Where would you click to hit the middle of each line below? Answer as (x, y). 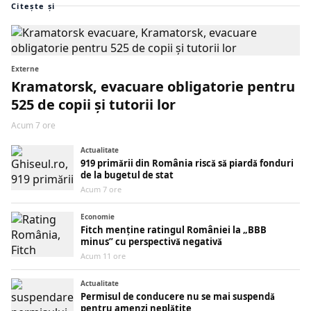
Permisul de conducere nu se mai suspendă (178, 297)
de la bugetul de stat (127, 175)
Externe (25, 69)
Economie (98, 217)
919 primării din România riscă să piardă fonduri (187, 163)
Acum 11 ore (103, 256)
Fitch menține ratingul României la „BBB (174, 230)
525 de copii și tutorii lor (93, 105)
